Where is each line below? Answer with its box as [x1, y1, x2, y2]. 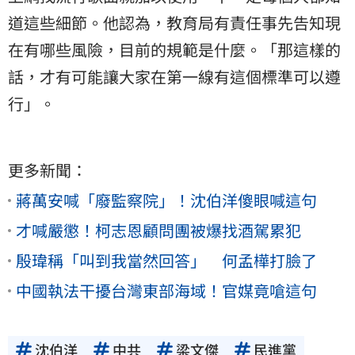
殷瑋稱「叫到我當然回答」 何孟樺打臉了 [16, 248, 317, 272]
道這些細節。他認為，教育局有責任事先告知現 [8, 10, 341, 34]
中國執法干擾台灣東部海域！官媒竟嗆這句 [16, 278, 317, 302]
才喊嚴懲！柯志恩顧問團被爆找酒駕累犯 [16, 218, 301, 242]
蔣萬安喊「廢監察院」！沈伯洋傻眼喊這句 [16, 188, 317, 212]
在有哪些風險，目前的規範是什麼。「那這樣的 [8, 37, 341, 61]
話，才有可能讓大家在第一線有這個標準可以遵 [8, 64, 341, 88]
